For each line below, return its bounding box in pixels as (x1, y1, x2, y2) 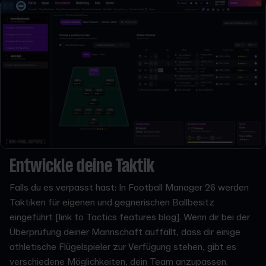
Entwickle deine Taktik (9, 157, 154, 177)
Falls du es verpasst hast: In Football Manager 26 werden (9, 181, 249, 194)
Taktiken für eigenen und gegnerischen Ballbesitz (9, 196, 214, 208)
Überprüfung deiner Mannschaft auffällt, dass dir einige (9, 226, 240, 238)
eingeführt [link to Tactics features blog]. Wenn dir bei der (9, 211, 250, 223)
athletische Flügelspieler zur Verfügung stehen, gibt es (9, 240, 236, 253)
